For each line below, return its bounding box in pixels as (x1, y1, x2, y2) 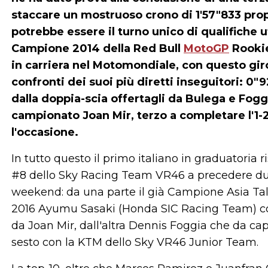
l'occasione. (11, 126, 78, 139)
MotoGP (184, 42, 229, 55)
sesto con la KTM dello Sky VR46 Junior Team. (11, 236, 258, 249)
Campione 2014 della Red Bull (11, 42, 184, 55)
